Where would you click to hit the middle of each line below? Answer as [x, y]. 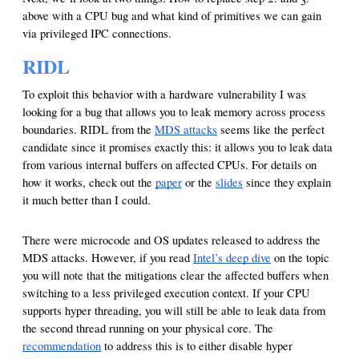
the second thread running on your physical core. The [148, 329]
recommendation [62, 346]
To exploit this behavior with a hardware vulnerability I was [164, 95]
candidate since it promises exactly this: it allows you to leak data [177, 147]
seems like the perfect [271, 130]
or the [199, 183]
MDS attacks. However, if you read [108, 258]
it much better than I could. [87, 200]
